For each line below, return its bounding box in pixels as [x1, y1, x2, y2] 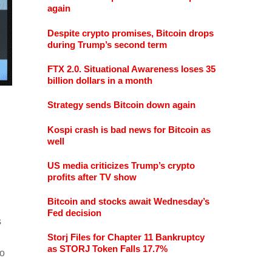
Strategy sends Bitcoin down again [47, 100, 195, 110]
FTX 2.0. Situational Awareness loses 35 [47, 64, 216, 74]
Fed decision [47, 208, 101, 219]
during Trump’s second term [47, 39, 167, 50]
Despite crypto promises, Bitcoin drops [47, 27, 214, 38]
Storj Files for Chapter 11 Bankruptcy [47, 232, 205, 243]
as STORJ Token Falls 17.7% [47, 243, 168, 254]
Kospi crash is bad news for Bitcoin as [47, 124, 211, 135]
